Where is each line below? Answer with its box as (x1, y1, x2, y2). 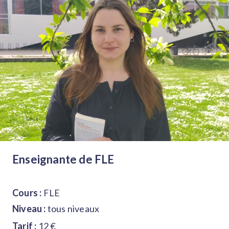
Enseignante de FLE (19, 152, 114, 166)
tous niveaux (47, 202, 100, 214)
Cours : (12, 187, 43, 198)
